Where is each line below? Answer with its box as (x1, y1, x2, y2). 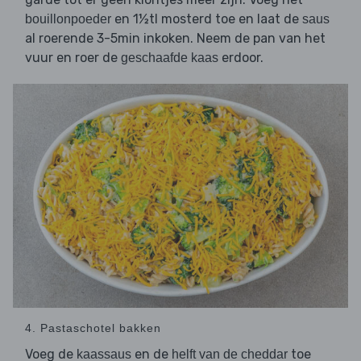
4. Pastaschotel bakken (25, 321, 161, 334)
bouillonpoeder (25, 12, 111, 27)
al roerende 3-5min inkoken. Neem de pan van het (25, 31, 326, 47)
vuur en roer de (25, 50, 121, 66)
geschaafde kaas (121, 51, 218, 65)
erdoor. (218, 50, 263, 66)
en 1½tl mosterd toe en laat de (111, 11, 302, 27)
